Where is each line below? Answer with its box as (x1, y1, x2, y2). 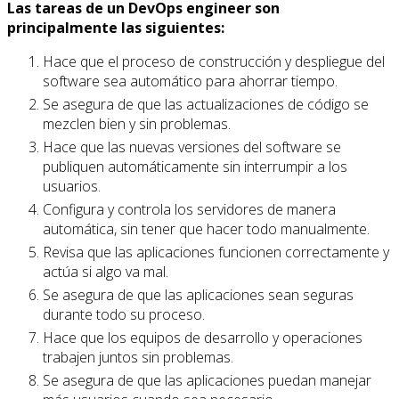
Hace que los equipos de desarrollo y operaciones (43, 327, 362, 347)
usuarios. (43, 175, 101, 196)
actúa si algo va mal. (43, 261, 168, 281)
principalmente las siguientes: (7, 17, 224, 37)
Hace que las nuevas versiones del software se (43, 136, 341, 157)
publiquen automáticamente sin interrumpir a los (43, 156, 347, 176)
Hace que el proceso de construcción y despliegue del (43, 51, 385, 71)
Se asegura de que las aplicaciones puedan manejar (43, 370, 371, 390)
